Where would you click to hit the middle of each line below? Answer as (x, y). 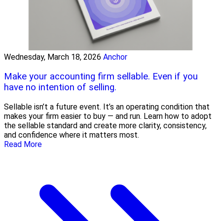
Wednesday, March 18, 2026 (53, 57)
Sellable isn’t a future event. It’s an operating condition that (107, 107)
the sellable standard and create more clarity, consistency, (105, 125)
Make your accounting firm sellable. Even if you (101, 76)
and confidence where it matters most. (72, 135)
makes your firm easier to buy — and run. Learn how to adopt (108, 116)
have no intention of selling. (60, 87)
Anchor (115, 57)
